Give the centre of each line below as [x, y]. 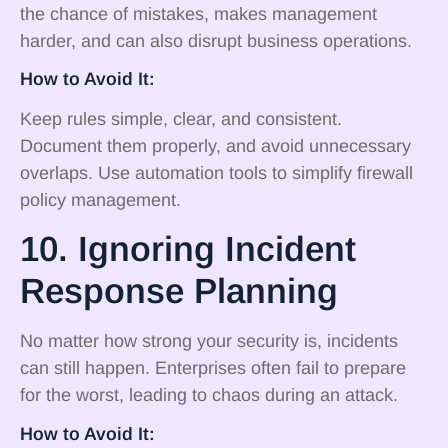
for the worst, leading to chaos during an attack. [209, 395]
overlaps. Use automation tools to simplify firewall [216, 172]
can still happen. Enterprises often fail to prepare [213, 368]
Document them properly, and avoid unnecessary [215, 145]
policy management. [100, 199]
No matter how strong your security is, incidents [209, 341]
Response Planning [179, 291]
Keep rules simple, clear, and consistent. [181, 118]
